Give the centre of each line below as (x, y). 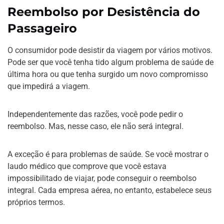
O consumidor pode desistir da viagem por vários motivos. (110, 50)
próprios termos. (36, 202)
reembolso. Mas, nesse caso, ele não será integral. (95, 126)
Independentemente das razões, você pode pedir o (95, 114)
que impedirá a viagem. (49, 86)
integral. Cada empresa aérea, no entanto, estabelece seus (109, 190)
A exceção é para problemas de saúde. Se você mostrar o (108, 154)
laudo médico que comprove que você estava (87, 166)
